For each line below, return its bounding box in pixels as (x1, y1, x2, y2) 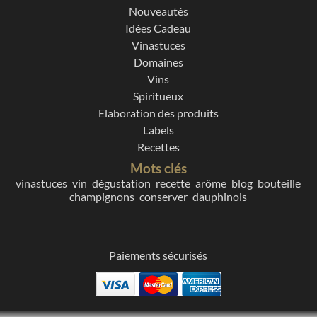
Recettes (137, 139, 180, 154)
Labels (142, 122, 174, 137)
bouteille (258, 175, 301, 190)
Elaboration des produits (98, 105, 219, 120)
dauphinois (192, 189, 248, 203)
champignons (69, 189, 135, 203)
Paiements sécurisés (109, 248, 208, 262)
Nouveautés (128, 4, 188, 18)
